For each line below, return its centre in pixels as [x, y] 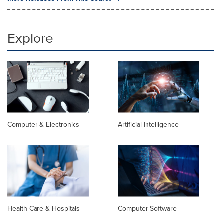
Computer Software [147, 208]
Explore [30, 38]
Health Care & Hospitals [44, 208]
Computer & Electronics [43, 125]
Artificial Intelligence [148, 125]
